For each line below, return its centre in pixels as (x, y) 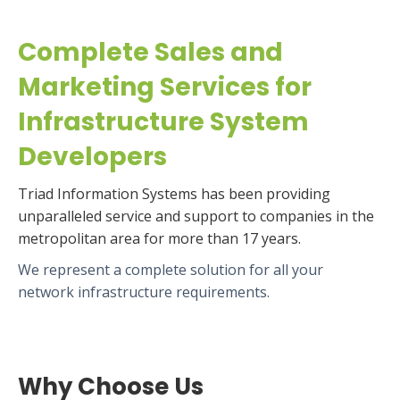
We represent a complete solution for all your (171, 270)
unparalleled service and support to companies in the (196, 217)
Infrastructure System (163, 122)
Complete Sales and (150, 53)
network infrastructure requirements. (144, 292)
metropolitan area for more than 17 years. (159, 239)
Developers (92, 157)
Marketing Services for (165, 87)
